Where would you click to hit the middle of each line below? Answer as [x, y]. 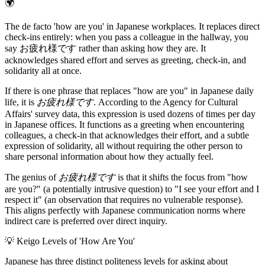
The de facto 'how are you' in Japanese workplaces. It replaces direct [132, 26]
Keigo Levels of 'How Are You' [76, 241]
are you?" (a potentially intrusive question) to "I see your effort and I [132, 189]
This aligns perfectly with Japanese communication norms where [125, 210]
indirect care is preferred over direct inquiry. [86, 221]
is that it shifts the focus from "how [182, 177]
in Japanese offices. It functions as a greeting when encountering [125, 124]
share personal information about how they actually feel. [109, 156]
